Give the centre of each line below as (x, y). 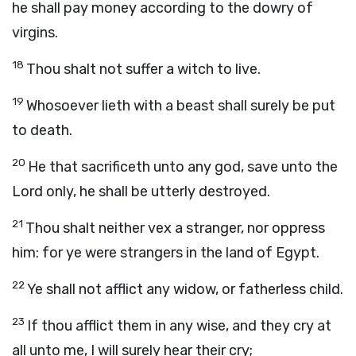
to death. (42, 130)
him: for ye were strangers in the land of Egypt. (166, 253)
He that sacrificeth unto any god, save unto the (183, 167)
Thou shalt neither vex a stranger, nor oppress (175, 228)
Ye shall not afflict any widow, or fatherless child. (185, 289)
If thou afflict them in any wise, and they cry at (179, 326)
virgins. (35, 33)
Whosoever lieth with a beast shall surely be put (181, 106)
